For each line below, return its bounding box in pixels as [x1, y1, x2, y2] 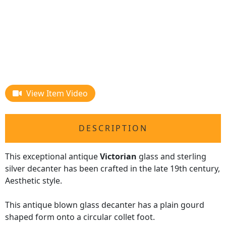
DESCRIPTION [78, 123, 148, 134]
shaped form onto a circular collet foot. [5, 211, 155, 223]
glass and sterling [137, 151, 206, 162]
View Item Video [26, 88, 88, 99]
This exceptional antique [5, 151, 100, 162]
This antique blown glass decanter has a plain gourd [5, 199, 204, 211]
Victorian [100, 151, 137, 162]
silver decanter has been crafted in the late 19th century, [5, 163, 220, 175]
